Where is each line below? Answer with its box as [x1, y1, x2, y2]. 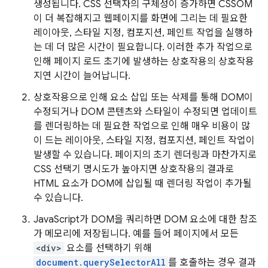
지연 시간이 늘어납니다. [33, 70, 130, 82]
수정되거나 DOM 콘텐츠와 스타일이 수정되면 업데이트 [33, 106, 257, 118]
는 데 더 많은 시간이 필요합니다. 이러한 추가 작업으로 [33, 41, 252, 53]
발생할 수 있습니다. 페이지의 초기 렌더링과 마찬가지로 [33, 149, 257, 161]
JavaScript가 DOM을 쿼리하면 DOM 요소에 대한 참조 [33, 214, 257, 226]
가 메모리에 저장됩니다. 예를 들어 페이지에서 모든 [33, 228, 239, 240]
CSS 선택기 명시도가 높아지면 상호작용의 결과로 [33, 163, 234, 175]
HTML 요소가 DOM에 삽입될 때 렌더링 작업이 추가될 [33, 178, 252, 190]
